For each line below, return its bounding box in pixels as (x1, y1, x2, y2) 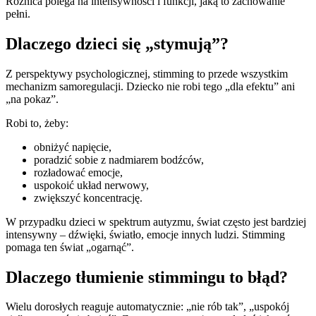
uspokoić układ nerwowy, (34, 178, 149, 191)
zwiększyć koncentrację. (34, 191, 142, 204)
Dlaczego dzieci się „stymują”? (6, 34, 229, 53)
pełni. (6, 7, 30, 20)
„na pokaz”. (6, 92, 59, 105)
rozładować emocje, (34, 166, 123, 178)
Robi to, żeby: (6, 116, 68, 129)
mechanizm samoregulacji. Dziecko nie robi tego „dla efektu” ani (6, 80, 295, 92)
